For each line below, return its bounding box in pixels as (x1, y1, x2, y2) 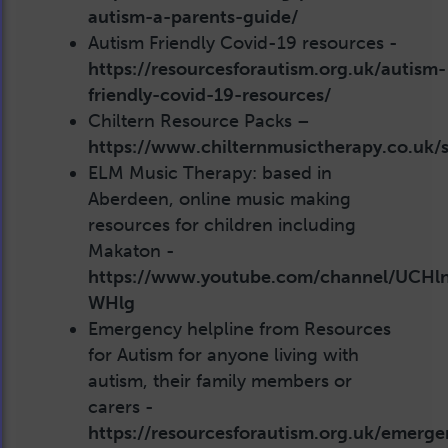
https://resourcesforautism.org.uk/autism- (88, 57, 446, 80)
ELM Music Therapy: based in (88, 161, 332, 184)
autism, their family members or (88, 369, 352, 392)
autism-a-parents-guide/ (88, 5, 298, 28)
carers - (88, 395, 154, 418)
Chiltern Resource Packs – (88, 109, 310, 132)
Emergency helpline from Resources (88, 317, 391, 340)
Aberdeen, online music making (88, 187, 351, 210)
